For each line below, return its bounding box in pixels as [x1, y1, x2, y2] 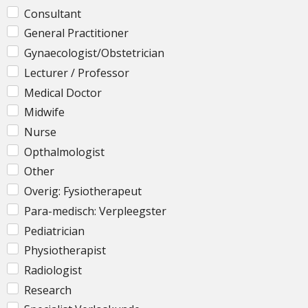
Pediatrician [24, 223, 85, 239]
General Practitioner [24, 25, 129, 41]
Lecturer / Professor [24, 65, 129, 80]
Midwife [24, 104, 65, 120]
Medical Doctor [24, 85, 102, 100]
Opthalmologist [24, 144, 104, 159]
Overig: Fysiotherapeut [24, 184, 142, 199]
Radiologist [24, 262, 82, 278]
